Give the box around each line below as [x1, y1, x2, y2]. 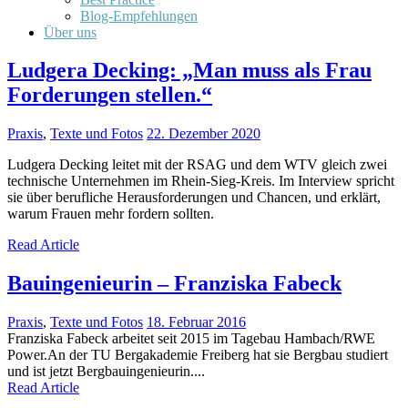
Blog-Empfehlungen [80, 7, 198, 24]
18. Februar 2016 [147, 314, 246, 331]
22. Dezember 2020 [147, 126, 260, 142]
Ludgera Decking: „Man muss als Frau [7, 58, 372, 83]
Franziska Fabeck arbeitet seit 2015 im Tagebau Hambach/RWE [7, 331, 375, 347]
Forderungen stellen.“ [7, 83, 212, 107]
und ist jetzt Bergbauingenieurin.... [7, 363, 205, 380]
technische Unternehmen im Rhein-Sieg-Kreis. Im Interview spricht [7, 173, 394, 189]
